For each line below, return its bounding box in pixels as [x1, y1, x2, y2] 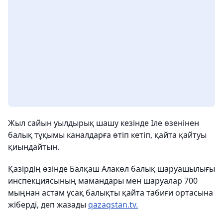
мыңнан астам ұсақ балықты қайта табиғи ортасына [8, 187, 213, 198]
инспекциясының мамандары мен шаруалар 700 [8, 175, 198, 186]
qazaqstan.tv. [88, 199, 138, 210]
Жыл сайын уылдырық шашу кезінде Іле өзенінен [8, 117, 199, 128]
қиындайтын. [8, 141, 59, 152]
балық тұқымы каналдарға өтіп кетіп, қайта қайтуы [8, 129, 207, 140]
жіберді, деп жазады [8, 199, 88, 210]
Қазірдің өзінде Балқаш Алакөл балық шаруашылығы [8, 163, 215, 174]
